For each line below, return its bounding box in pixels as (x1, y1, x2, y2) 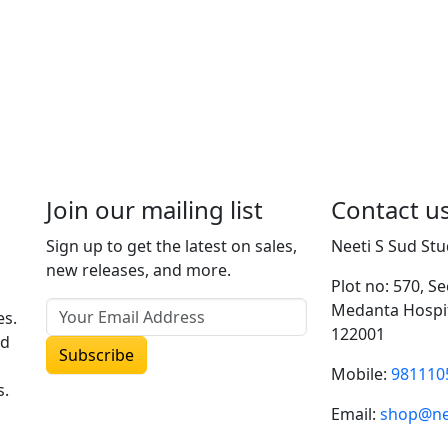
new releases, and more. (46, 259, 231, 281)
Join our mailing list (46, 193, 263, 226)
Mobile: (331, 363, 391, 385)
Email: (331, 403, 380, 425)
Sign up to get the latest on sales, (46, 235, 297, 257)
